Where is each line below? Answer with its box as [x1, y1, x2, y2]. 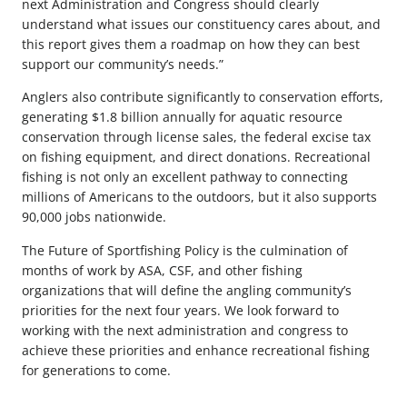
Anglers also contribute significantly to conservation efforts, [22, 88, 383, 106]
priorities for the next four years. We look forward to [22, 301, 339, 319]
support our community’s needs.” [22, 55, 223, 74]
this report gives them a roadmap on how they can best [22, 35, 360, 54]
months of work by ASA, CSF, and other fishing [22, 261, 303, 279]
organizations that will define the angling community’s [22, 281, 352, 299]
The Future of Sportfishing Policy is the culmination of [22, 241, 348, 259]
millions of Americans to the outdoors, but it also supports [22, 188, 377, 206]
